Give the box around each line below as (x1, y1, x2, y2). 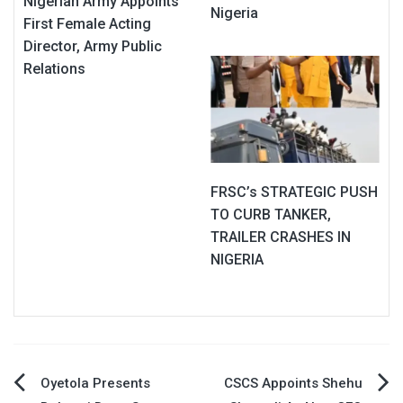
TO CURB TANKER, (210, 206, 331, 224)
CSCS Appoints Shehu (224, 375, 363, 392)
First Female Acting (23, 14, 151, 32)
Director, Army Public (23, 37, 162, 55)
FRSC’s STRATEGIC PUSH (210, 184, 378, 201)
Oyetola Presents (40, 375, 150, 392)
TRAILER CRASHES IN (210, 228, 351, 246)
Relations (23, 59, 85, 77)
